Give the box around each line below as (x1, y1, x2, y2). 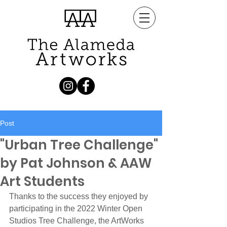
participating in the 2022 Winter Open (9, 204, 144, 213)
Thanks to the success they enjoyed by (9, 192, 150, 201)
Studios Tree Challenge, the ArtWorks (9, 216, 146, 225)
